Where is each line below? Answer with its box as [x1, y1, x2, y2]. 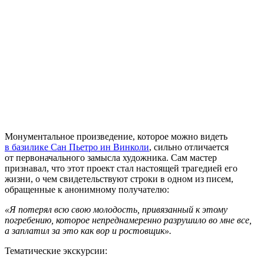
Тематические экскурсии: [5, 246, 107, 256]
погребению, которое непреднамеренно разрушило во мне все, [5, 215, 252, 226]
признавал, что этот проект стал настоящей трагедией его [5, 163, 237, 174]
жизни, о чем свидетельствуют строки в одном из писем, [5, 174, 233, 184]
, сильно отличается [149, 142, 229, 153]
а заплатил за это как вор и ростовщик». [5, 226, 171, 236]
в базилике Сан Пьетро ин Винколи [5, 142, 149, 153]
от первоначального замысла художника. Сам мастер [5, 153, 217, 163]
